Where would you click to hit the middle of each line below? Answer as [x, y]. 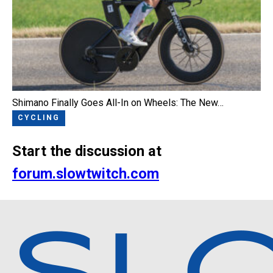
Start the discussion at [87, 151]
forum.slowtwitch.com [86, 174]
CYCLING [39, 118]
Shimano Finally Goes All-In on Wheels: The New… [118, 102]
